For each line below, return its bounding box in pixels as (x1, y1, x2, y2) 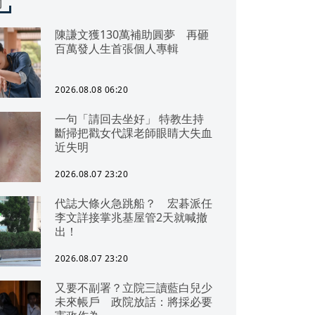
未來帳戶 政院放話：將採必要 (55, 294, 212, 309)
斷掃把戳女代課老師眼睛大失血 (55, 125, 212, 141)
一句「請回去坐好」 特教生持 (55, 111, 159, 127)
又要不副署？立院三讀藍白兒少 (55, 280, 212, 295)
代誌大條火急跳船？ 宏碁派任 (55, 195, 212, 211)
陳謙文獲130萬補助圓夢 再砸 (55, 27, 209, 42)
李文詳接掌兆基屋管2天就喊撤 (55, 210, 207, 225)
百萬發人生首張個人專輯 (55, 41, 179, 56)
